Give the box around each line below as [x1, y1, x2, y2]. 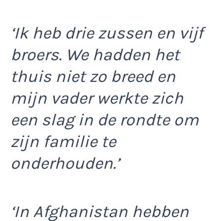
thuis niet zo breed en [10, 66, 176, 86]
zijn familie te [10, 131, 116, 151]
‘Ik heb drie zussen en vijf [10, 23, 203, 43]
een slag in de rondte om [10, 110, 199, 130]
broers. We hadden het [10, 44, 180, 65]
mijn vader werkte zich [10, 88, 184, 108]
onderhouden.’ [10, 153, 119, 173]
